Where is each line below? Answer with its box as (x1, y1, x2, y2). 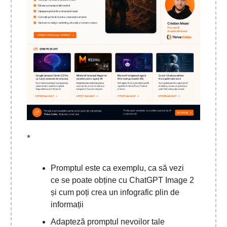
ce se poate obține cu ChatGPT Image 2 (51, 176, 194, 185)
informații (51, 200, 84, 209)
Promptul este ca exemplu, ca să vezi (51, 164, 184, 173)
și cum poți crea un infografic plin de (51, 188, 179, 197)
